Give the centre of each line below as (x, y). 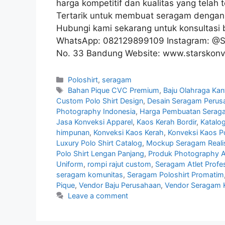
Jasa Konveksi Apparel (94, 122)
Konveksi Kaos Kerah (129, 132)
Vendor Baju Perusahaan (120, 185)
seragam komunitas (90, 174)
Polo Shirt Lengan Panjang (100, 153)
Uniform (70, 164)
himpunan (73, 132)
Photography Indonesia (96, 111)
